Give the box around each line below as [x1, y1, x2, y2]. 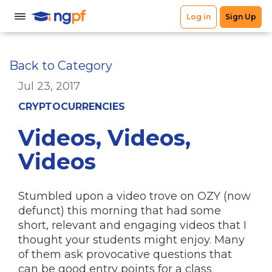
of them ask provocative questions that [18, 248, 232, 261]
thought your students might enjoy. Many [18, 233, 245, 246]
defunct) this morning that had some [18, 204, 221, 217]
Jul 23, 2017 [18, 80, 80, 93]
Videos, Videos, [18, 124, 191, 151]
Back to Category [9, 58, 112, 73]
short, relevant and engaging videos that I [18, 219, 246, 232]
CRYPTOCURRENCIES [18, 101, 125, 112]
